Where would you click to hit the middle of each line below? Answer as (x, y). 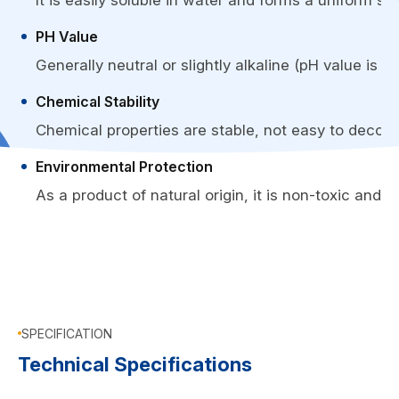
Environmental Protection (124, 167)
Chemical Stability (98, 102)
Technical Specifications (135, 364)
